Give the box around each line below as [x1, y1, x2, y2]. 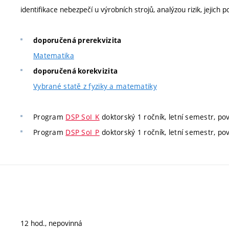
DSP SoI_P [65, 127, 100, 138]
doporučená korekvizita [33, 66, 118, 76]
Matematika [33, 51, 74, 61]
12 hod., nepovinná [20, 218, 82, 228]
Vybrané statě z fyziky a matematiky [33, 81, 157, 91]
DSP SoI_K [65, 112, 100, 122]
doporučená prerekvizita [33, 36, 122, 45]
